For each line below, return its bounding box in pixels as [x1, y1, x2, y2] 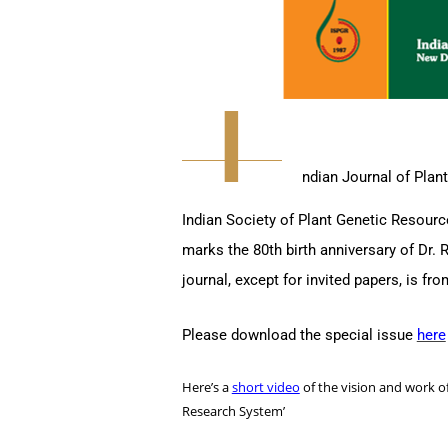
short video [231, 377, 300, 396]
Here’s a [181, 377, 232, 396]
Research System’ [181, 401, 285, 420]
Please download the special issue [181, 325, 417, 344]
